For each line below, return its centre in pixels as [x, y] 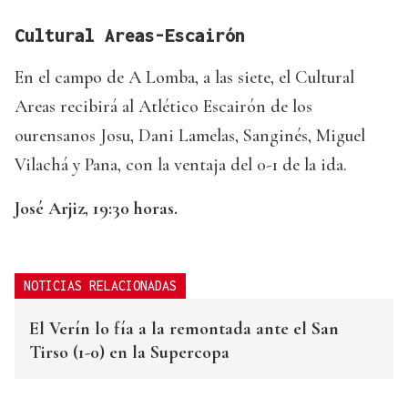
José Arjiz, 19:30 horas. [96, 209]
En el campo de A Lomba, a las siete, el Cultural [184, 78]
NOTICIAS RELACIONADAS [100, 286]
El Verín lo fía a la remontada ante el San [184, 329]
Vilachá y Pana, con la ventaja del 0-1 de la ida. [181, 165]
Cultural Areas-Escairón [130, 36]
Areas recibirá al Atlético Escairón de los [163, 107]
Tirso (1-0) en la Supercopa [129, 353]
